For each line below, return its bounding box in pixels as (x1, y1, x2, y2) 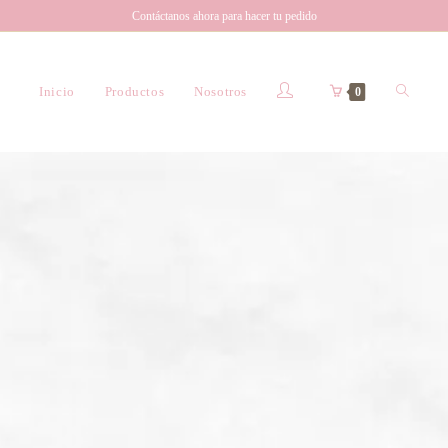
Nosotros (194, 84, 248, 99)
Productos (104, 84, 165, 99)
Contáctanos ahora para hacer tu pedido (131, 9, 317, 23)
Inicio (39, 84, 75, 99)
